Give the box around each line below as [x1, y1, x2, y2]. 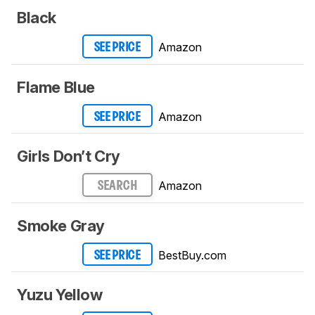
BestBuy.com [158, 247, 226, 262]
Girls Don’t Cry [17, 147, 120, 166]
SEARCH [98, 180, 137, 193]
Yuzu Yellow [17, 285, 103, 304]
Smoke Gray [17, 216, 105, 235]
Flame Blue [17, 77, 95, 96]
